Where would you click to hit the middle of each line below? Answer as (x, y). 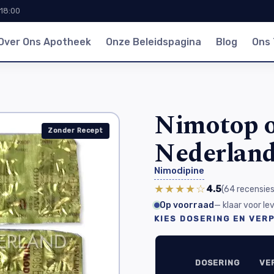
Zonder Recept (76, 130)
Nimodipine (179, 171)
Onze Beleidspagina (153, 42)
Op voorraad (187, 205)
